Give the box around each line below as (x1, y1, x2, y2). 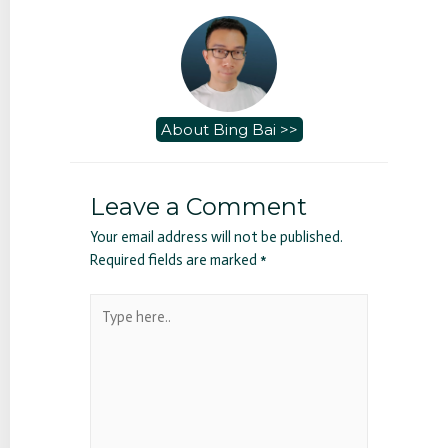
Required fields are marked (90, 250, 260, 269)
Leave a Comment (90, 191, 307, 221)
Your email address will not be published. (90, 227, 343, 246)
